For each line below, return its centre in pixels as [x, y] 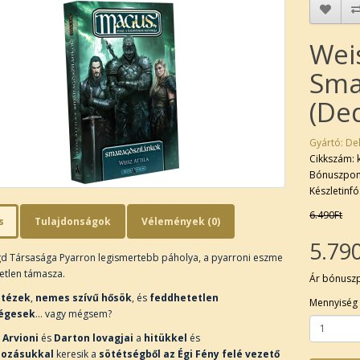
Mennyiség [334, 302]
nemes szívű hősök [83, 297]
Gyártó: [328, 142]
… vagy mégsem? [73, 313]
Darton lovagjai [93, 337]
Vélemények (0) [180, 221]
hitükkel [165, 337]
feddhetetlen [184, 297]
